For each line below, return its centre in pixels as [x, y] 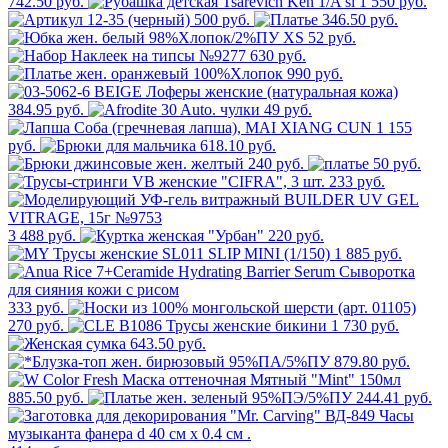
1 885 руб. [368, 254]
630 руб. [278, 56]
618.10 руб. [238, 146]
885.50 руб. [46, 398]
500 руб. [222, 20]
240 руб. [276, 164]
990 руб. [315, 74]
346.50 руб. [360, 20]
